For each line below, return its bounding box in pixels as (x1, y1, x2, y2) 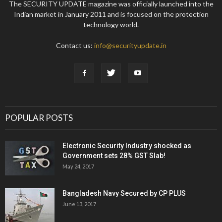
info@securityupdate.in (94, 41, 166, 50)
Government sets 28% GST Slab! (62, 151, 166, 160)
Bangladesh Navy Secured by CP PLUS (62, 189, 186, 197)
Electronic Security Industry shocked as (62, 141, 191, 150)
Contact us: (55, 41, 94, 50)
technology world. (83, 20, 139, 29)
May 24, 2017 (62, 163, 94, 169)
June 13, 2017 (62, 200, 96, 207)
